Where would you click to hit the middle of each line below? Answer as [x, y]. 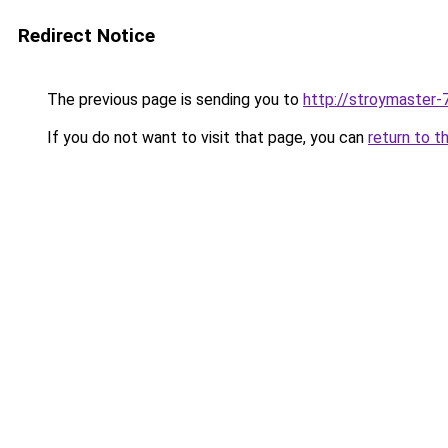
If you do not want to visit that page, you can [205, 137]
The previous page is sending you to [173, 99]
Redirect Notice [86, 35]
